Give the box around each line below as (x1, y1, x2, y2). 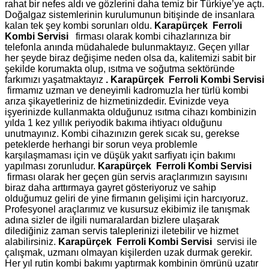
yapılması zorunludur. (5, 160, 98, 171)
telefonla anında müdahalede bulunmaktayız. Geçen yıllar (5, 41, 249, 52)
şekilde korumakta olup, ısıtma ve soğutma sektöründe (5, 63, 235, 74)
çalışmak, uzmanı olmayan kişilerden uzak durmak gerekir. (5, 247, 252, 258)
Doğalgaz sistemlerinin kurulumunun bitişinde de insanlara (5, 9, 255, 20)
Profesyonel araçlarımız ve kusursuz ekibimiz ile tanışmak (5, 204, 250, 214)
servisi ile (217, 236, 257, 247)
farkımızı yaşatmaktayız (5, 74, 103, 85)
